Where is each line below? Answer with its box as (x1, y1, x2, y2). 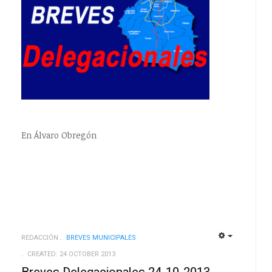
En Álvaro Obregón (21, 129, 97, 141)
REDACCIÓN (21, 233, 58, 243)
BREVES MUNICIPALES (66, 233, 136, 243)
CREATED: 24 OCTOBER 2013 (27, 249, 115, 260)
